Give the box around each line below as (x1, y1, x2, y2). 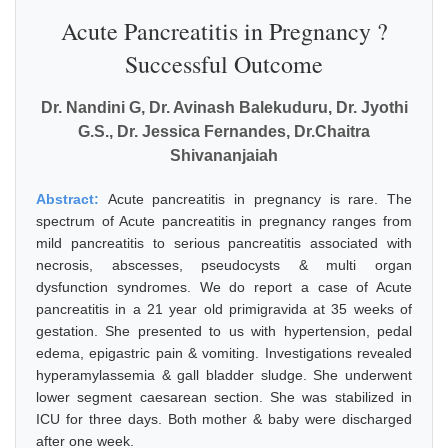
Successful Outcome (125, 48, 323, 80)
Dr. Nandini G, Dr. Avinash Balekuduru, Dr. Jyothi (40, 99, 408, 116)
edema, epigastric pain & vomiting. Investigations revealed (36, 345, 412, 361)
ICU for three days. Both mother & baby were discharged (36, 411, 412, 427)
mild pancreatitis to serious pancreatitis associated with (36, 235, 412, 251)
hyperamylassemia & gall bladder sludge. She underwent (36, 367, 412, 383)
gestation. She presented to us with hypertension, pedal (36, 323, 412, 339)
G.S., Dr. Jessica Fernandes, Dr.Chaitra (78, 123, 370, 140)
